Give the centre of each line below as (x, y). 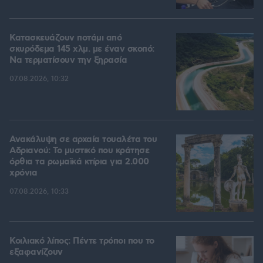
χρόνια (23, 173)
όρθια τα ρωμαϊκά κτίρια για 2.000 (79, 162)
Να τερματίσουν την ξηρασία (68, 61)
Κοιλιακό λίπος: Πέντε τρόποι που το (82, 242)
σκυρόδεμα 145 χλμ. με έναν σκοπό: (82, 50)
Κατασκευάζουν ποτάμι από (65, 38)
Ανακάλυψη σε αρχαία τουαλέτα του (83, 140)
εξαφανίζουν (36, 253)
